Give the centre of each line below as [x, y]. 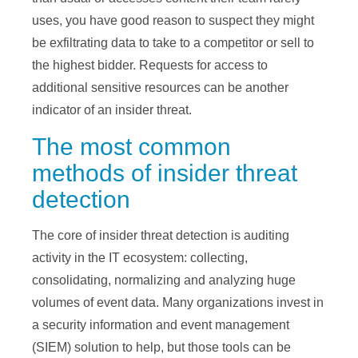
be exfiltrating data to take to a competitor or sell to [173, 43]
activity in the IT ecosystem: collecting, [140, 258]
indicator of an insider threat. [112, 110]
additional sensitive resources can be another [160, 88]
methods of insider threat [165, 173]
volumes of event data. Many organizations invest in [178, 303]
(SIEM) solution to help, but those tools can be [161, 348]
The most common [131, 147]
